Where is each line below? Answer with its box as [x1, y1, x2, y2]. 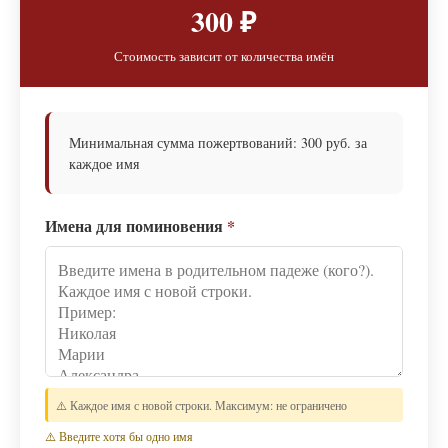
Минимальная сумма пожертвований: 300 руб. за [69, 133, 367, 153]
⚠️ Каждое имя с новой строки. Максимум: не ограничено [56, 397, 347, 414]
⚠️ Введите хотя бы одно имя [45, 428, 193, 445]
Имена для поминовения [45, 214, 227, 238]
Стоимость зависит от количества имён [114, 47, 334, 66]
